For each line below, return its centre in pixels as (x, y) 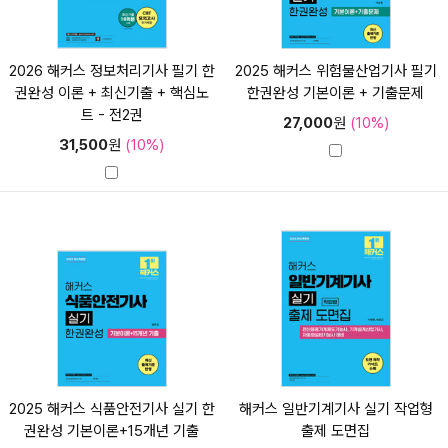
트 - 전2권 (111, 114)
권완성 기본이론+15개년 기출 (112, 430)
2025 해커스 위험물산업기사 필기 (335, 70)
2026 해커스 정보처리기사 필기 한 (111, 70)
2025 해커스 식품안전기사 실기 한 (111, 408)
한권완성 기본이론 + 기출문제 (336, 92)
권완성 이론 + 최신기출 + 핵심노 (111, 92)
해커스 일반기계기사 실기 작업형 (335, 408)
